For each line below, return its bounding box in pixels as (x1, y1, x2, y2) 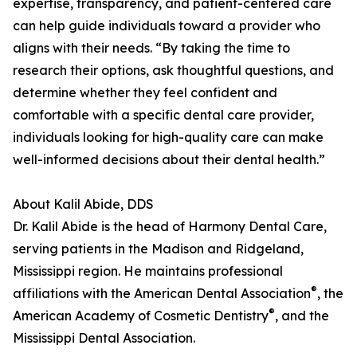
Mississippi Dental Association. (13, 330, 195, 347)
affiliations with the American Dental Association (13, 285, 311, 302)
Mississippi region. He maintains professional (13, 263, 283, 280)
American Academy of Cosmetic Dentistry (13, 308, 269, 324)
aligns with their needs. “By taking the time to (13, 40, 290, 57)
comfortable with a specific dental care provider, (13, 107, 314, 124)
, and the (275, 308, 329, 324)
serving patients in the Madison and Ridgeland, (13, 241, 304, 257)
